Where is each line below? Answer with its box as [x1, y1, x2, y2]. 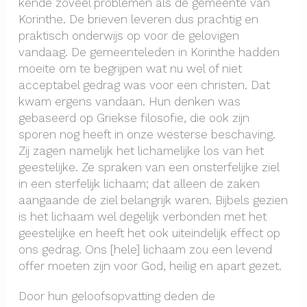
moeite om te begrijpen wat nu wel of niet [18, 62, 242, 76]
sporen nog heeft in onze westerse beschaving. [18, 127, 275, 142]
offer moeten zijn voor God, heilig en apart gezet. [18, 259, 282, 273]
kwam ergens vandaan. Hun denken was [18, 95, 241, 109]
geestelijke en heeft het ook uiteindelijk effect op [18, 226, 280, 241]
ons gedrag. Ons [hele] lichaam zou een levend [18, 243, 272, 257]
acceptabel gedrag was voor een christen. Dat [18, 78, 270, 93]
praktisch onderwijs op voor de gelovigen [18, 29, 239, 43]
